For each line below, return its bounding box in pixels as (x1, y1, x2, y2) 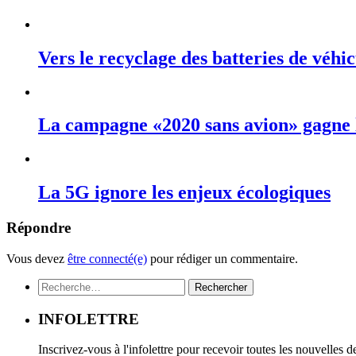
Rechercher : (37, 277, 101, 292)
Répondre (6, 219, 71, 237)
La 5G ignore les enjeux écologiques (38, 182, 331, 203)
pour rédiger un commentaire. (147, 251, 298, 265)
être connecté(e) (68, 251, 147, 265)
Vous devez (6, 251, 68, 265)
